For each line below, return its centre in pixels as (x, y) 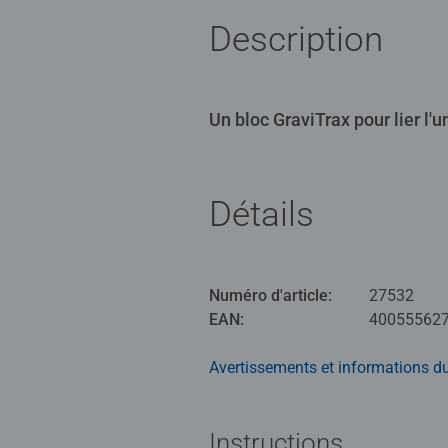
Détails (261, 214)
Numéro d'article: (270, 295)
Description (296, 39)
